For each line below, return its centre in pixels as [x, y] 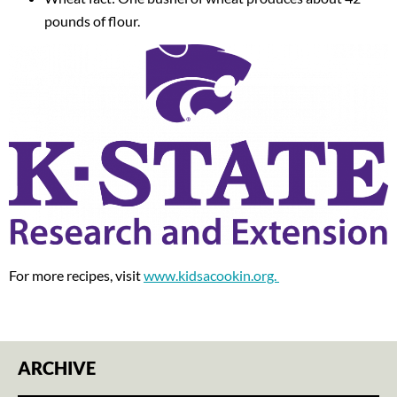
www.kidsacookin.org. [211, 276]
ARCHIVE [57, 368]
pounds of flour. [92, 21]
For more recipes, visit [76, 276]
